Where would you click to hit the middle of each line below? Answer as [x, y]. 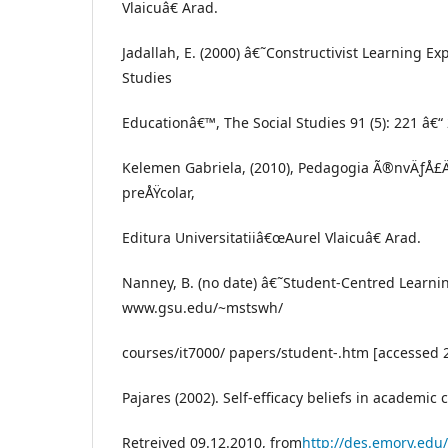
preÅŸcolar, [158, 192]
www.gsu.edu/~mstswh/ [202, 307]
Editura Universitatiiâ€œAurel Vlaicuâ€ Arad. [271, 237]
